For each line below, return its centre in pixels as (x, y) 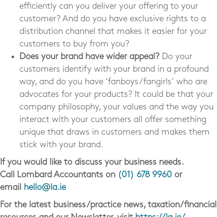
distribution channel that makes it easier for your (113, 31)
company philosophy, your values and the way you (116, 107)
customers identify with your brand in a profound (114, 69)
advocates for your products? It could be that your (116, 94)
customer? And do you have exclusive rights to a (113, 19)
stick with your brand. (61, 145)
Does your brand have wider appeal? (89, 57)
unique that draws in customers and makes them (115, 132)
